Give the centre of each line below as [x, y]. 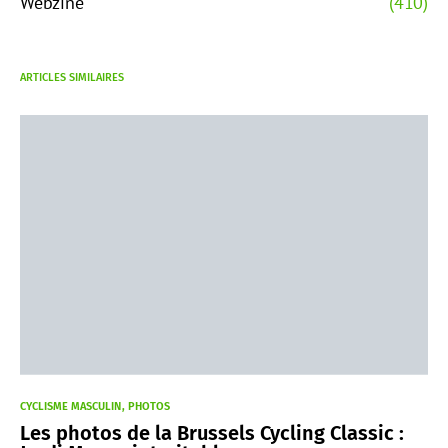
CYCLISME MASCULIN [70, 406]
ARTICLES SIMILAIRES [72, 77]
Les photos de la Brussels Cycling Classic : [212, 432]
